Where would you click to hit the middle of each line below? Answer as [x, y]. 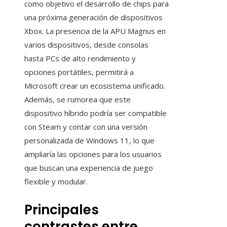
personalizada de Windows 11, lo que [89, 141]
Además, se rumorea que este [78, 100]
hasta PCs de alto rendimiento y [80, 59]
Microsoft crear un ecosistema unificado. [95, 86]
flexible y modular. [56, 182]
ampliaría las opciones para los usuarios [93, 154]
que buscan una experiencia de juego [89, 168]
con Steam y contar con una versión [86, 127]
